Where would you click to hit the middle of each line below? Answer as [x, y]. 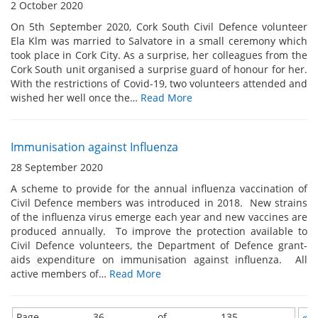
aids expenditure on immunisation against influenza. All [159, 259]
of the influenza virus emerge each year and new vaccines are [159, 217]
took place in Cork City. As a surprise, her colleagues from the [159, 55]
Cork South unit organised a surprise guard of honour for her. [159, 69]
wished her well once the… [76, 98]
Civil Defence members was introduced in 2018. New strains [159, 203]
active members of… [60, 274]
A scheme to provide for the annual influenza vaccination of [159, 188]
